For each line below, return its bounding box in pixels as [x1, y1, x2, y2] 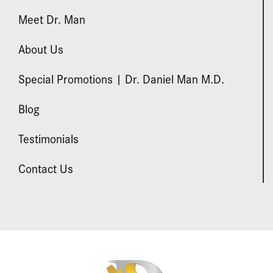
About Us [18, 40, 63, 57]
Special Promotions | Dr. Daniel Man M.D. [18, 69, 224, 87]
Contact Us [18, 159, 73, 177]
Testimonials [18, 129, 79, 147]
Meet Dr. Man [18, 10, 85, 27]
